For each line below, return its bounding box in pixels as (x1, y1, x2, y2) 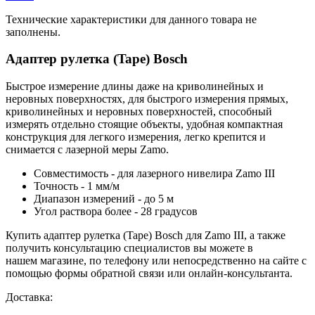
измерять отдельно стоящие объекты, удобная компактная (6, 118, 283, 131)
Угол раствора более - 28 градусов (34, 205, 198, 218)
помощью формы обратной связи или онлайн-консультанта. (6, 267, 292, 280)
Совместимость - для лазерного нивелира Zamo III (34, 167, 275, 180)
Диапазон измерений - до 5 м (34, 193, 174, 205)
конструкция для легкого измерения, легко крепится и (6, 131, 266, 143)
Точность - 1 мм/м (34, 180, 120, 193)
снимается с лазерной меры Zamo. (6, 143, 169, 156)
